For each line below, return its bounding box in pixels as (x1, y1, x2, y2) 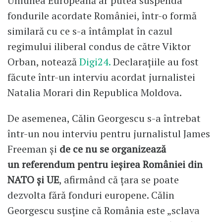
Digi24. (79, 55, 111, 68)
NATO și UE (7, 172, 59, 186)
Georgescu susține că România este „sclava (7, 203, 200, 217)
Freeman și (7, 142, 59, 156)
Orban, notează (7, 55, 79, 68)
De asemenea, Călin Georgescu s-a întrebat (7, 111, 201, 125)
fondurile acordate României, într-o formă (7, 8, 197, 22)
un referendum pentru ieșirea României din (7, 157, 203, 171)
